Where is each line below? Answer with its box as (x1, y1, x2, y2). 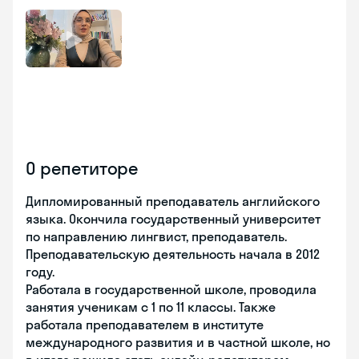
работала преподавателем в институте (26, 317, 264, 333)
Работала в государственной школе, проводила (26, 281, 317, 297)
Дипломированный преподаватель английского (26, 193, 320, 209)
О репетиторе (26, 157, 139, 179)
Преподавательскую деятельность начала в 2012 (26, 246, 320, 262)
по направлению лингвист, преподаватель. (26, 228, 287, 244)
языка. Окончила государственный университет (26, 211, 321, 227)
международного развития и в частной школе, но (26, 334, 330, 350)
